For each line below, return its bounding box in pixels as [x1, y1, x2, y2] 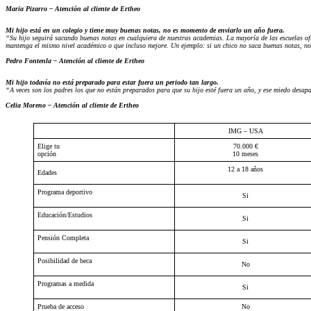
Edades [37, 168, 57, 176]
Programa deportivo [37, 187, 92, 196]
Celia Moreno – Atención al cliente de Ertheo [6, 101, 139, 109]
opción [37, 149, 56, 158]
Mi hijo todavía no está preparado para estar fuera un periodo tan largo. [6, 78, 219, 86]
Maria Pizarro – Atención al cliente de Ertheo [6, 4, 140, 12]
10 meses [233, 149, 258, 158]
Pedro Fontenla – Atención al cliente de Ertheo [6, 56, 144, 65]
